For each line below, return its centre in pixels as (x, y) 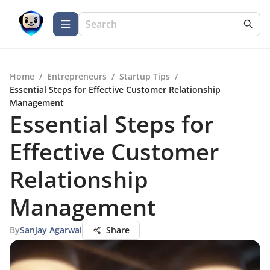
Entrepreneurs (77, 76)
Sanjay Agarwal (51, 230)
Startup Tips (145, 76)
